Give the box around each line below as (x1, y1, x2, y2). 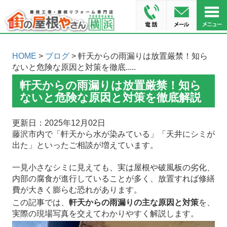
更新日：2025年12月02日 (12, 119, 105, 128)
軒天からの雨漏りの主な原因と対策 (68, 198, 199, 207)
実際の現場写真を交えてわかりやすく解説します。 (12, 209, 199, 218)
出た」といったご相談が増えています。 (12, 141, 158, 150)
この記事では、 (12, 198, 69, 207)
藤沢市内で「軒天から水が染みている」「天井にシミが (12, 130, 215, 139)
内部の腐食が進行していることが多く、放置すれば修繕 (12, 174, 215, 183)
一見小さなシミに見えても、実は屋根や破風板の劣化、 (12, 163, 215, 172)
